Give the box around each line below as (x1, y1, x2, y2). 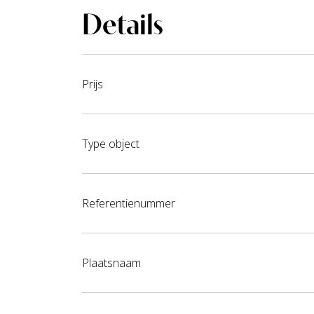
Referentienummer (82, 196, 175, 212)
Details (82, 6, 163, 41)
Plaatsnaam (82, 255, 141, 271)
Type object (82, 136, 139, 152)
